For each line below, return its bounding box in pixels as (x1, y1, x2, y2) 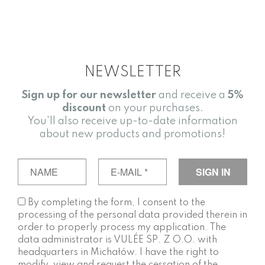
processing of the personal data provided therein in (18, 211, 247, 221)
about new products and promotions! (40, 129, 225, 140)
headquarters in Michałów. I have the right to (18, 248, 219, 258)
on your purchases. (105, 103, 203, 114)
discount (62, 103, 106, 114)
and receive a (156, 90, 228, 101)
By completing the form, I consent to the (25, 198, 205, 208)
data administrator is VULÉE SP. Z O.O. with (18, 235, 217, 245)
